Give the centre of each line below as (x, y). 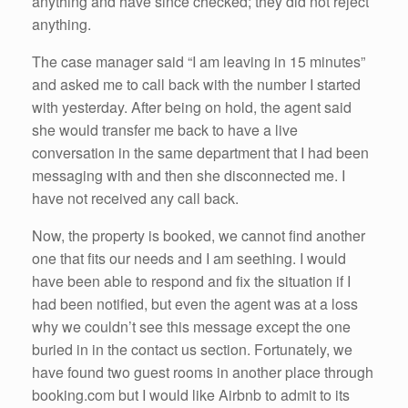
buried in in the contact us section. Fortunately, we (192, 350)
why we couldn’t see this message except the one (191, 327)
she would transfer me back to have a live (165, 130)
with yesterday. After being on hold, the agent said (192, 107)
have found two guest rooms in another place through (203, 372)
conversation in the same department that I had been (200, 153)
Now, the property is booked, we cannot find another (199, 236)
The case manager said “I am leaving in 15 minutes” (199, 62)
